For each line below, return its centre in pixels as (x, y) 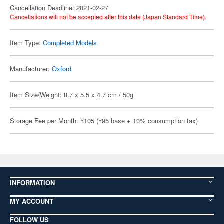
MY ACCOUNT (32, 201)
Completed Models (70, 43)
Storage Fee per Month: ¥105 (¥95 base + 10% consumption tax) (104, 121)
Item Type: (26, 43)
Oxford (62, 69)
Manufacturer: (31, 69)
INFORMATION (32, 183)
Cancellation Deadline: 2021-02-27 (59, 8)
